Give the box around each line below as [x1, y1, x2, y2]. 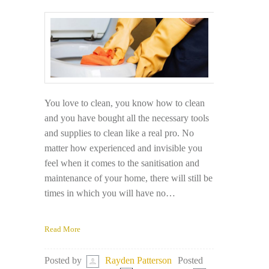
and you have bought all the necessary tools [44, 112, 209, 123]
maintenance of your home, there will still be [44, 172, 213, 183]
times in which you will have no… [44, 187, 175, 198]
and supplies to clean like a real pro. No [44, 127, 194, 138]
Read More [44, 224, 80, 234]
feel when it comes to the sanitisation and [44, 157, 199, 168]
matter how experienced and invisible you [44, 142, 202, 153]
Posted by [44, 255, 82, 265]
